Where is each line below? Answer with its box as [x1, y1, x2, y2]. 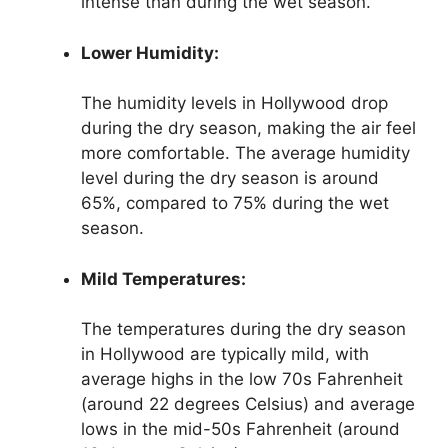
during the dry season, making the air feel [81, 118, 416, 139]
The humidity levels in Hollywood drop [81, 93, 388, 114]
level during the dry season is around [81, 168, 379, 189]
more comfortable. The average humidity [81, 143, 410, 164]
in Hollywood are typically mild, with [81, 344, 369, 365]
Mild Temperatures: [81, 268, 246, 289]
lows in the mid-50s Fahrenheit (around [81, 419, 400, 440]
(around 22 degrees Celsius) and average [81, 394, 415, 415]
